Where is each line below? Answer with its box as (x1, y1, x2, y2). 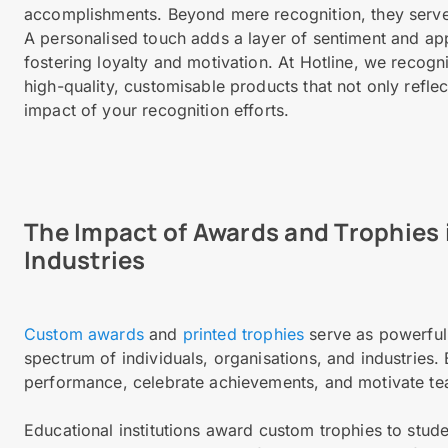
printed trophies (182, 324, 305, 344)
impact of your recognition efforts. (24, 100, 290, 120)
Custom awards (24, 324, 144, 344)
